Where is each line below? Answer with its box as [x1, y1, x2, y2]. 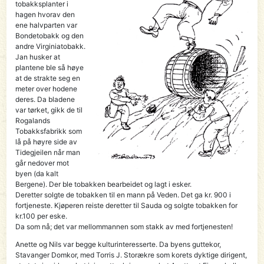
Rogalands [15, 115, 51, 125]
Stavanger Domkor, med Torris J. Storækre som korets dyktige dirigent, [15, 250, 247, 259]
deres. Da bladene [15, 94, 75, 104]
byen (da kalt [15, 169, 59, 178]
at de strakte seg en [15, 73, 81, 82]
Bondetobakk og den [15, 31, 84, 40]
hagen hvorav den [15, 9, 75, 19]
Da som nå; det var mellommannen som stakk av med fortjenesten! [15, 222, 233, 231]
